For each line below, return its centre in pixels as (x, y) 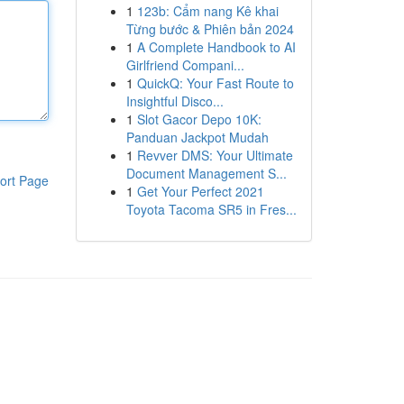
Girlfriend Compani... (185, 65)
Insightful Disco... (174, 101)
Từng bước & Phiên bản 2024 (210, 29)
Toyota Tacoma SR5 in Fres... (211, 209)
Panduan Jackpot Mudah (197, 137)
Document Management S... (206, 173)
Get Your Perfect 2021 (200, 191)
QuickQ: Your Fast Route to (215, 83)
